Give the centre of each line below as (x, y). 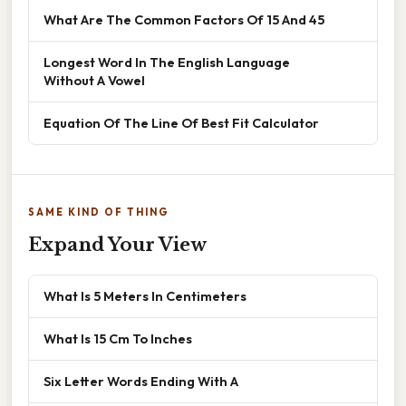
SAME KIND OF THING (99, 213)
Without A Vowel (94, 81)
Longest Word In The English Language (167, 63)
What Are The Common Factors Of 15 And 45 (184, 20)
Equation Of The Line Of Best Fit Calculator (181, 123)
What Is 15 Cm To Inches (118, 339)
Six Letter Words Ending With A (141, 382)
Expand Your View (117, 245)
